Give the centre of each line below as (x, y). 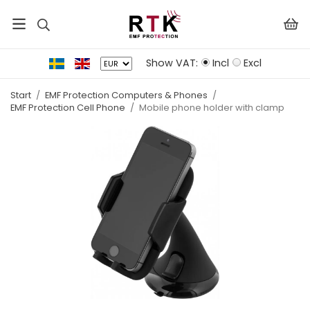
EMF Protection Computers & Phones (126, 95)
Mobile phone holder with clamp (212, 108)
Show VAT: (172, 63)
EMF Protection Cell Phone (68, 108)
